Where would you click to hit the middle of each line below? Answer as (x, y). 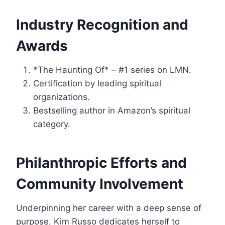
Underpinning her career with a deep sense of (109, 208)
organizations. (62, 97)
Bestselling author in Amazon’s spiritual (112, 111)
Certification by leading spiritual (97, 84)
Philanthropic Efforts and (101, 163)
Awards (42, 46)
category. (52, 124)
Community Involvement (100, 184)
